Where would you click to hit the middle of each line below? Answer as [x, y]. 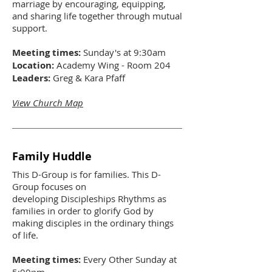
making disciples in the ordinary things [93, 223]
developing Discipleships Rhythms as [89, 198]
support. [31, 28]
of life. [26, 235]
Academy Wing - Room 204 [112, 65]
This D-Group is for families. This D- [87, 174]
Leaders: [31, 78]
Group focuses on [49, 186]
